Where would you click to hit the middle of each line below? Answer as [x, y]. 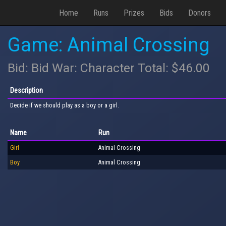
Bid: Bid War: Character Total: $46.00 [109, 68]
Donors [200, 13]
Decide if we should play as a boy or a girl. [65, 105]
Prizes [134, 13]
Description [26, 90]
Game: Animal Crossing [109, 45]
